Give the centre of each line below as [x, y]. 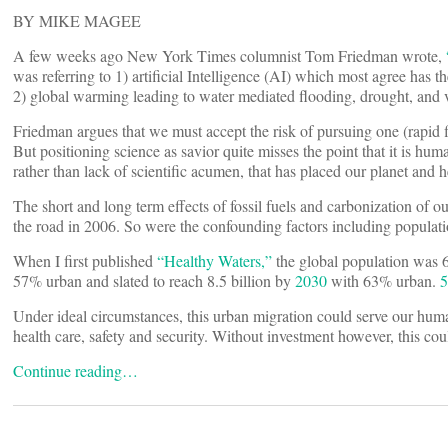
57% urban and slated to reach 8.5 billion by [154, 281]
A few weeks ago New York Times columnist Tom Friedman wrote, [229, 56]
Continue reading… [75, 371]
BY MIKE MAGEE [77, 21]
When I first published [85, 261]
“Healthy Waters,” [214, 261]
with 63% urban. [385, 281]
